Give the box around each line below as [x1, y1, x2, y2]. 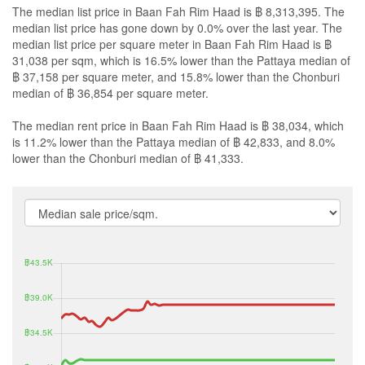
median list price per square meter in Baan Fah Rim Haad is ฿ [12, 35, 332, 52]
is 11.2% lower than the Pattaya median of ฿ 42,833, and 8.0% [12, 133, 335, 150]
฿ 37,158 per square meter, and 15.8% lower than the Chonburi [12, 68, 340, 85]
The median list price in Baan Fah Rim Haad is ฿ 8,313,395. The [12, 2, 345, 20]
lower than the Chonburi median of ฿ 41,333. [12, 149, 244, 166]
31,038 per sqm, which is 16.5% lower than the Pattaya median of [12, 51, 350, 68]
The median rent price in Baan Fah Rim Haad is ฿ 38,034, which [12, 117, 344, 134]
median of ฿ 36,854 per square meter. [12, 84, 209, 101]
